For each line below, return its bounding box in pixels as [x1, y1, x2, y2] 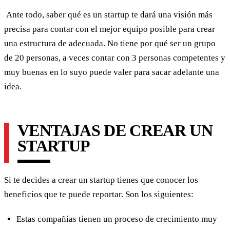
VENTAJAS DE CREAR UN [17, 121, 213, 140]
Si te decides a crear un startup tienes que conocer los [4, 175, 198, 185]
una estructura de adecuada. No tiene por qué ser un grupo [4, 39, 216, 49]
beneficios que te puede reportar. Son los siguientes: [4, 189, 194, 200]
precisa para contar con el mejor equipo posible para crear [4, 24, 215, 34]
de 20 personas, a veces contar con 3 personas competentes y [4, 53, 225, 63]
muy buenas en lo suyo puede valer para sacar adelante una [4, 67, 219, 78]
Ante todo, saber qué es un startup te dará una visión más [4, 10, 213, 20]
